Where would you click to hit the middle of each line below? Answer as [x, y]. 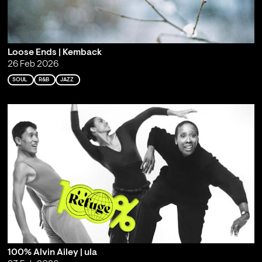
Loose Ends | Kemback [54, 53]
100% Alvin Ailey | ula [52, 253]
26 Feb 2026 [33, 65]
